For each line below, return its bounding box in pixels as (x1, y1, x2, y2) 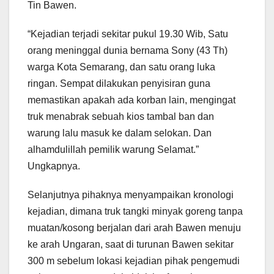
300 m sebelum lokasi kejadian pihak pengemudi (28, 255, 240, 266)
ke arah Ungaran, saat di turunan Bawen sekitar (28, 239, 234, 250)
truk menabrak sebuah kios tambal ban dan (28, 111, 214, 122)
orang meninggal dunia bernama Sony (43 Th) (28, 45, 228, 56)
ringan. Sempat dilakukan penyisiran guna (28, 78, 210, 89)
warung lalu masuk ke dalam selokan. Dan (28, 127, 212, 138)
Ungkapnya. (28, 160, 80, 171)
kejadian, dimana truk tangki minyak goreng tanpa (28, 206, 243, 217)
